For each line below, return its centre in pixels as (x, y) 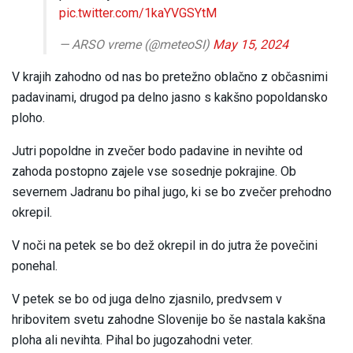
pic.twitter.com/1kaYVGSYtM (138, 13)
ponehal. (35, 266)
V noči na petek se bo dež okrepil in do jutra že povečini (165, 246)
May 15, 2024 (251, 45)
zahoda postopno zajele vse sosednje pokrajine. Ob (154, 172)
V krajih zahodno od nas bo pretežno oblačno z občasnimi (170, 77)
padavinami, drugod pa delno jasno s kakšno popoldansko (170, 98)
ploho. (28, 118)
